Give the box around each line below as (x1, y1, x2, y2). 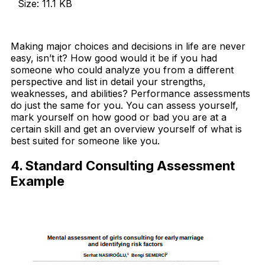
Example (11, 173, 64, 189)
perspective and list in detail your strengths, (11, 76, 206, 88)
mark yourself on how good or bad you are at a (11, 111, 227, 124)
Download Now (18, 19, 88, 31)
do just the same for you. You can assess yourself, (11, 99, 238, 112)
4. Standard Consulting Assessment (11, 157, 235, 173)
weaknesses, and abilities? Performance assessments (11, 88, 250, 100)
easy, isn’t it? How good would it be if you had (11, 52, 217, 64)
